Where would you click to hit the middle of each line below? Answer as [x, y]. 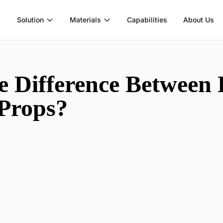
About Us [199, 20]
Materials [86, 20]
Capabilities [147, 20]
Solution [31, 20]
